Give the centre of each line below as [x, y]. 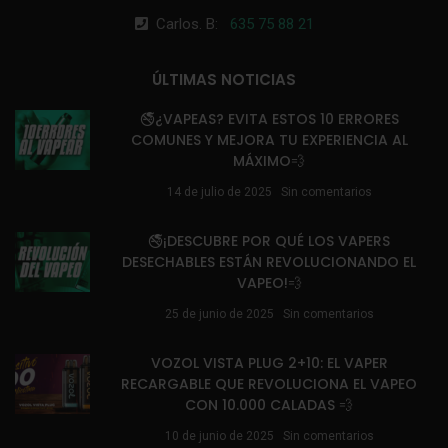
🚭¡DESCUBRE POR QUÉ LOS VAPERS [269, 241]
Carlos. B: [193, 24]
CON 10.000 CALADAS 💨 [269, 405]
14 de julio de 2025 [219, 192]
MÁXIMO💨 [269, 161]
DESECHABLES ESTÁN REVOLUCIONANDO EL [269, 262]
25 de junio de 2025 [219, 314]
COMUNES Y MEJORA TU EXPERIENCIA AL [269, 140]
